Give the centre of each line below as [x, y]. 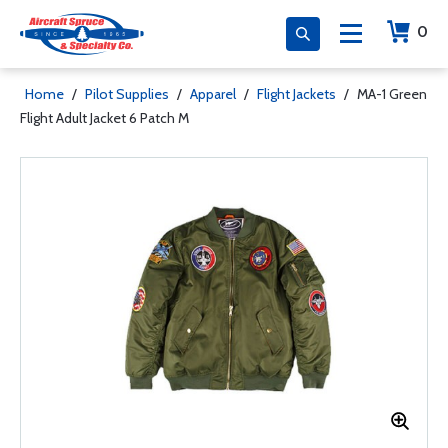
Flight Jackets [296, 94]
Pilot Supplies [127, 94]
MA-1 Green [392, 94]
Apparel [213, 94]
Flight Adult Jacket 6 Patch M [104, 118]
